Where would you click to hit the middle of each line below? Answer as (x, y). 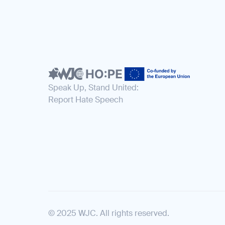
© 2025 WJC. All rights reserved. (109, 213)
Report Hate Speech (86, 99)
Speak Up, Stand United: (93, 87)
